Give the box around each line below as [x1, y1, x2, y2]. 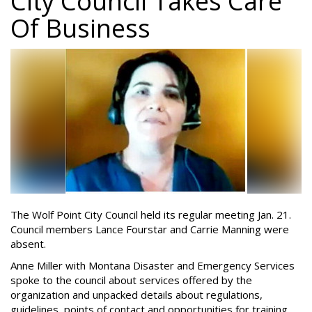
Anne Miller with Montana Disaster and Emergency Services [10, 258, 295, 272]
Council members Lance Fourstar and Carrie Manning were [10, 222, 289, 236]
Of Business [10, 11, 150, 45]
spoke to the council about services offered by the [10, 273, 252, 287]
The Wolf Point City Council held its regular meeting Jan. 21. [10, 208, 291, 221]
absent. [10, 237, 46, 251]
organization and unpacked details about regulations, [10, 288, 263, 302]
